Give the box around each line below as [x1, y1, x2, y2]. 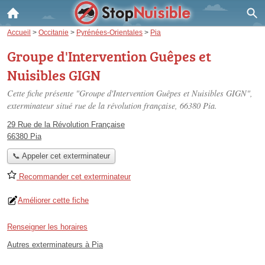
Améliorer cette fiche [18, 196, 89, 205]
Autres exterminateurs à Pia [7, 240, 103, 250]
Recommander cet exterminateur [17, 172, 131, 182]
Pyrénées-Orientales [76, 28, 143, 36]
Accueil [7, 28, 31, 36]
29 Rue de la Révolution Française [7, 120, 125, 129]
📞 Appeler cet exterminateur [12, 151, 110, 161]
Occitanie [38, 28, 69, 36]
